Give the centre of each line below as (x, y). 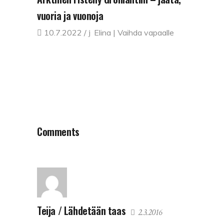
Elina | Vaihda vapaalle (134, 33)
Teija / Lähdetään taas (81, 211)
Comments (58, 132)
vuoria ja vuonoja (70, 16)
